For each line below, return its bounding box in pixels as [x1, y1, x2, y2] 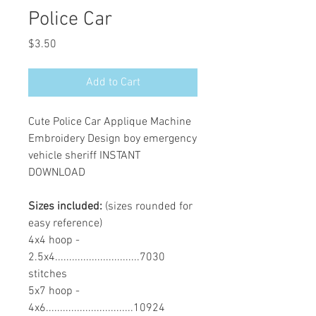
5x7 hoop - [28, 284, 80, 299]
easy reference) [28, 217, 102, 231]
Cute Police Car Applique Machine [28, 115, 191, 130]
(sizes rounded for [105, 200, 193, 214]
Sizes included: [28, 200, 105, 214]
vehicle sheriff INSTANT [28, 149, 140, 164]
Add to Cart [85, 75, 140, 90]
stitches [28, 267, 67, 282]
